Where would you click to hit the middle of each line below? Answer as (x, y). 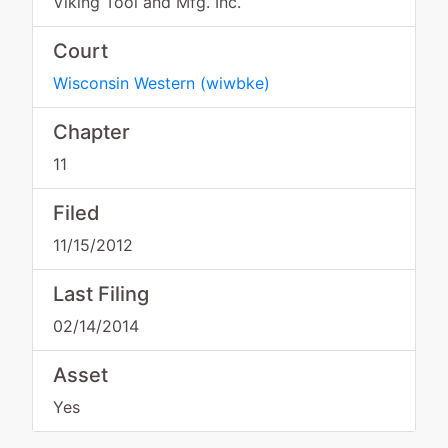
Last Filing (101, 294)
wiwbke (235, 83)
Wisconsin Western (124, 83)
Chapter (91, 132)
